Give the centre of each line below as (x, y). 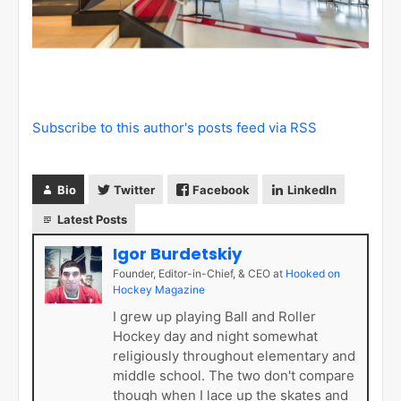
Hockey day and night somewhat (215, 336)
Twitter (134, 190)
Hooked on (313, 273)
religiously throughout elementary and (234, 356)
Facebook (221, 190)
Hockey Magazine (159, 290)
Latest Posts (92, 220)
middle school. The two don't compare (234, 375)
